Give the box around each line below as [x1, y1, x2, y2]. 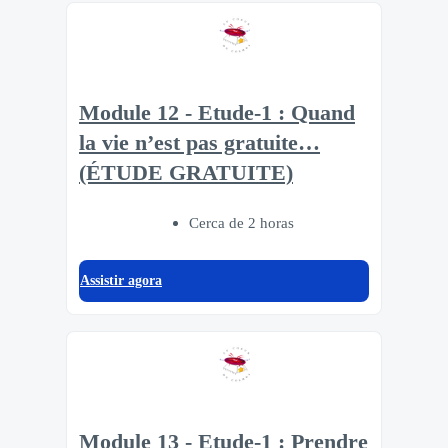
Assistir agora [80, 273, 162, 289]
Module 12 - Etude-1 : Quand [79, 100, 355, 125]
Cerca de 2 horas [188, 214, 294, 232]
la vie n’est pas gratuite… [79, 130, 320, 155]
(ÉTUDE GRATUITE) [79, 160, 293, 185]
